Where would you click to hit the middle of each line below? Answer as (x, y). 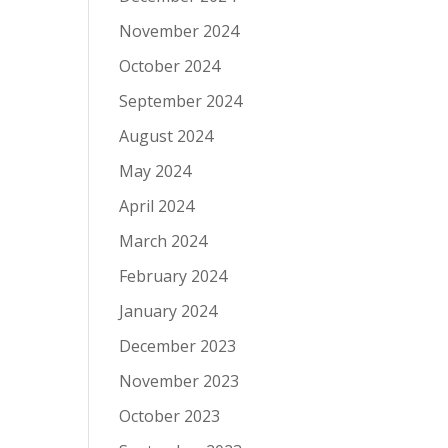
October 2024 (170, 66)
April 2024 (157, 206)
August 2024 (166, 136)
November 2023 (179, 381)
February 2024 (173, 276)
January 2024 (168, 311)
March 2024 (163, 241)
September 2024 (181, 101)
